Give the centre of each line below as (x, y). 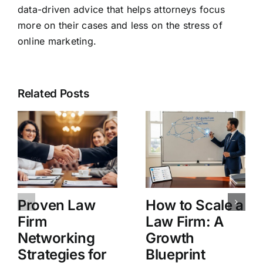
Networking (56, 238)
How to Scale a (194, 205)
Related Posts (53, 94)
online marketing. (57, 41)
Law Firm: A (185, 221)
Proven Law (56, 205)
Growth (170, 238)
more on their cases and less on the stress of (120, 26)
